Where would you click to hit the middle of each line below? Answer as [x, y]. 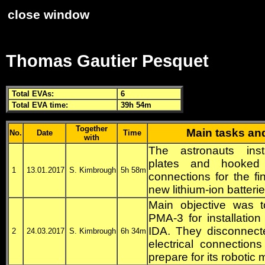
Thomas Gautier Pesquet [107, 61]
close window [49, 15]
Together [91, 129]
